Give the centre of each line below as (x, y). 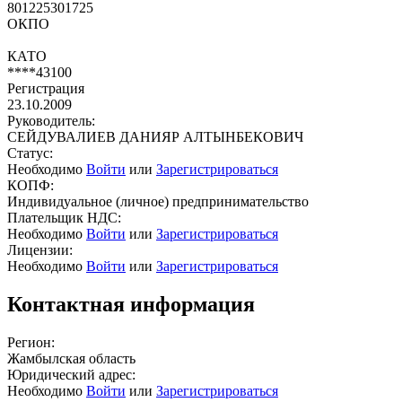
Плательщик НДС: (64, 217)
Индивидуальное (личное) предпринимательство (158, 201)
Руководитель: (51, 120)
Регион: (31, 342)
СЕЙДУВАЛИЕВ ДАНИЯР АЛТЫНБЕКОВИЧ (155, 136)
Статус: (30, 153)
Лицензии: (40, 249)
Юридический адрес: (71, 374)
